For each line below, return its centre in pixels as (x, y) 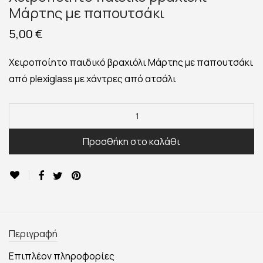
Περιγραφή (33, 234)
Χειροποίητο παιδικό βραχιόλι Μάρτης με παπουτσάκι (131, 63)
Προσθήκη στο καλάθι (131, 142)
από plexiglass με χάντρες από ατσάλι (92, 79)
